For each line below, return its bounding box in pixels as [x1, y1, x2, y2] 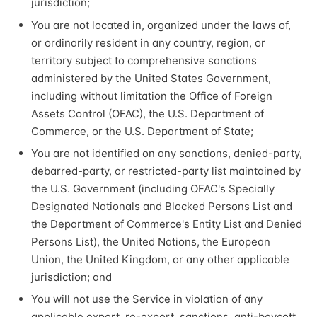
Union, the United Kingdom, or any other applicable [31, 252, 289, 266]
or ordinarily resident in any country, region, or [31, 35, 265, 50]
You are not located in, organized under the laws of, [31, 18, 291, 32]
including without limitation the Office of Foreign [31, 88, 272, 103]
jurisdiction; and [31, 270, 112, 284]
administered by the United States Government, [31, 71, 271, 85]
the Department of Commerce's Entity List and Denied [31, 217, 302, 231]
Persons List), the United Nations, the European [31, 234, 270, 248]
